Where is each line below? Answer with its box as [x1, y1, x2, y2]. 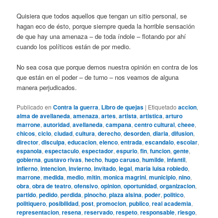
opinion [101, 182, 121, 191]
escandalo [145, 138, 174, 147]
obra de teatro [32, 182, 72, 191]
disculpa [41, 138, 65, 147]
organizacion [160, 182, 196, 191]
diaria [153, 129, 169, 138]
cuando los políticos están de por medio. [17, 41, 131, 51]
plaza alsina [109, 190, 142, 200]
